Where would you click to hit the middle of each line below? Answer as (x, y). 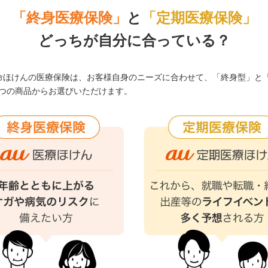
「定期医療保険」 (199, 18)
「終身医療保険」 (69, 18)
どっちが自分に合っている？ (134, 40)
